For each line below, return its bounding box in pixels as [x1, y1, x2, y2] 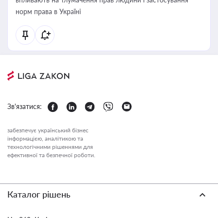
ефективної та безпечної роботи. [7, 151, 95, 159]
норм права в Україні [16, 7, 81, 16]
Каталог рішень [7, 189, 71, 200]
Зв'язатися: [7, 102, 42, 110]
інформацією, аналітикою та [7, 135, 83, 142]
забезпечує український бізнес [7, 127, 89, 134]
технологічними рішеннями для [7, 143, 93, 150]
